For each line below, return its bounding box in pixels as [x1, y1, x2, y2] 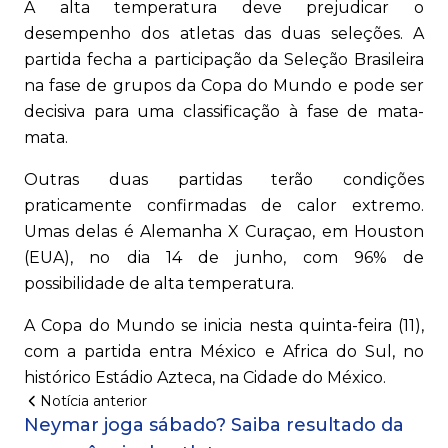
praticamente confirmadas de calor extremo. [24, 196, 424, 216]
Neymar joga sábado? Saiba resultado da [24, 414, 404, 437]
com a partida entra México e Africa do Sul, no [24, 342, 424, 362]
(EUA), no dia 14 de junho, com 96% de [24, 248, 424, 268]
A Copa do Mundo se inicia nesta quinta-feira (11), [24, 316, 424, 336]
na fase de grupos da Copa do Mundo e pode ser [24, 76, 424, 96]
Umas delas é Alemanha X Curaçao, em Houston [24, 222, 424, 242]
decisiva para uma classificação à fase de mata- [24, 102, 424, 122]
